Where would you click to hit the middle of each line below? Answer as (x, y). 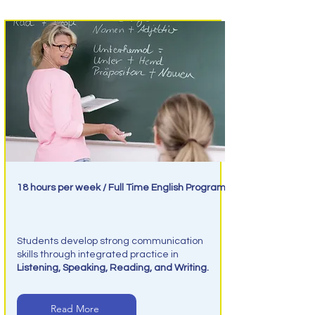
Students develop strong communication (110, 241)
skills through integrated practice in (97, 255)
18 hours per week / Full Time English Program (121, 188)
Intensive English (75, 216)
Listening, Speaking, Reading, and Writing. (112, 268)
